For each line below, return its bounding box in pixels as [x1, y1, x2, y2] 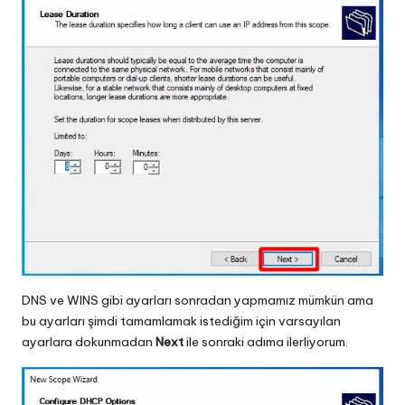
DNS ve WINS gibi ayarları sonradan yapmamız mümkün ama [22, 291, 373, 308]
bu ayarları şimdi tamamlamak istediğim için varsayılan [22, 312, 341, 329]
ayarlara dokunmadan [22, 333, 153, 350]
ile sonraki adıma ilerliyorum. [184, 333, 348, 350]
